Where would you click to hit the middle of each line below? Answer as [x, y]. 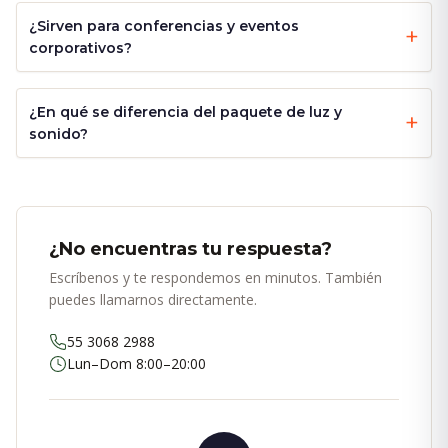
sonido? [58, 134]
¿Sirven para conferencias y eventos [164, 26]
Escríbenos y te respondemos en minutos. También [215, 278]
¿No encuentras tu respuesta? [190, 249]
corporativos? [80, 48]
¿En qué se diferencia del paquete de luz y [185, 112]
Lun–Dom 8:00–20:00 [136, 364]
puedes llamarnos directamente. [153, 300]
